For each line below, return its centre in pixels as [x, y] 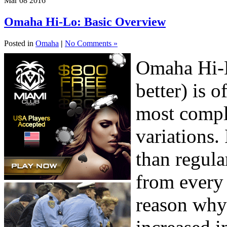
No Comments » [91, 43]
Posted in [20, 43]
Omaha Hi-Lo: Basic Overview [85, 22]
